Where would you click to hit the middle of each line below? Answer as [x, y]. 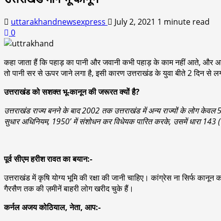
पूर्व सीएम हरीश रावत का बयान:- [48, 159]
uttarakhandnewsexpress [59, 21]
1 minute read [184, 21]
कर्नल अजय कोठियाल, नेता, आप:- [54, 207]
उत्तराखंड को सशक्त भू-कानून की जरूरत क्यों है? [72, 92]
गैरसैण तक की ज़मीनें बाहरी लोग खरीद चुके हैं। [69, 188]
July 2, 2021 [135, 21]
